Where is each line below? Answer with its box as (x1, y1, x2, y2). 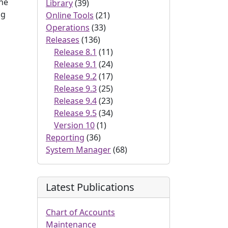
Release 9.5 (54, 107, 97, 119)
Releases (46, 34, 79, 45)
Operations (46, 22, 90, 33)
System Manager (46, 144, 111, 155)
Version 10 (54, 120, 95, 131)
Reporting (46, 132, 84, 143)
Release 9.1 (54, 59, 97, 70)
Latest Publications (46, 180, 134, 194)
